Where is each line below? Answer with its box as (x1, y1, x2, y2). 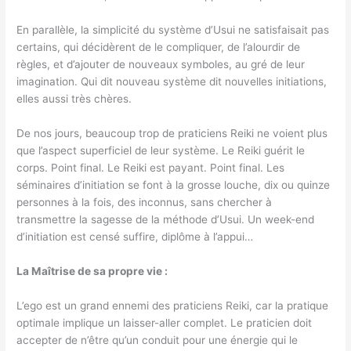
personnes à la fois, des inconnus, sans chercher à (16, 195, 273, 208)
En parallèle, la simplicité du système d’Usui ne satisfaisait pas (16, 23, 330, 36)
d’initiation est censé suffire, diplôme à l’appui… (16, 230, 254, 243)
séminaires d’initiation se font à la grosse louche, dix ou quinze (16, 178, 331, 191)
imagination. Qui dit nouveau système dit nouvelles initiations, (16, 74, 327, 88)
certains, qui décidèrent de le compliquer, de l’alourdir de (16, 40, 301, 53)
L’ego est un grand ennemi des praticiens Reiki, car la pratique (16, 299, 329, 312)
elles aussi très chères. (16, 92, 132, 105)
